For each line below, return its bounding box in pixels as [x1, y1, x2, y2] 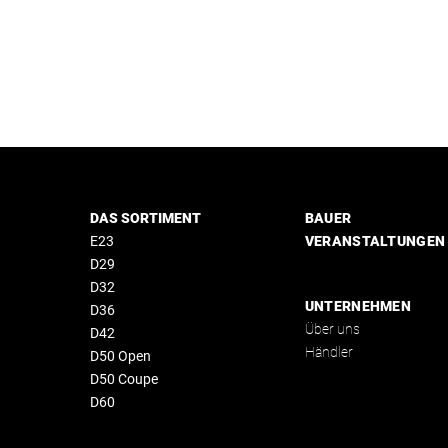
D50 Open [89, 348, 151, 364]
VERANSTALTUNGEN [304, 233, 446, 249]
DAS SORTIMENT [89, 210, 201, 226]
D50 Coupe [89, 371, 158, 387]
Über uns [304, 321, 360, 337]
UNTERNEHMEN [304, 298, 411, 314]
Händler [304, 344, 353, 360]
